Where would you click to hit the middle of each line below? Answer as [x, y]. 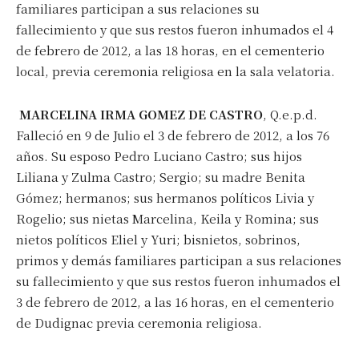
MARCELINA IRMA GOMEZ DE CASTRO [141, 114]
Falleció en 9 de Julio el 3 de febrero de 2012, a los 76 [173, 135]
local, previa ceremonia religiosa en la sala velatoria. [175, 71]
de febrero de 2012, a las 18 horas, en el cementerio [170, 50]
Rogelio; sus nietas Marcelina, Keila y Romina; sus [167, 218]
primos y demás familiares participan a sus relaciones [179, 260]
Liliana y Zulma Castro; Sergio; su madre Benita [161, 176]
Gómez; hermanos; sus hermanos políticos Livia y [165, 197]
